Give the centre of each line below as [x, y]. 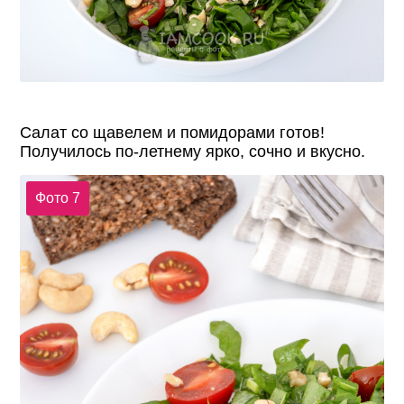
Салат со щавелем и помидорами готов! [173, 133]
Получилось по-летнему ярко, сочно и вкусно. [193, 152]
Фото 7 [57, 197]
